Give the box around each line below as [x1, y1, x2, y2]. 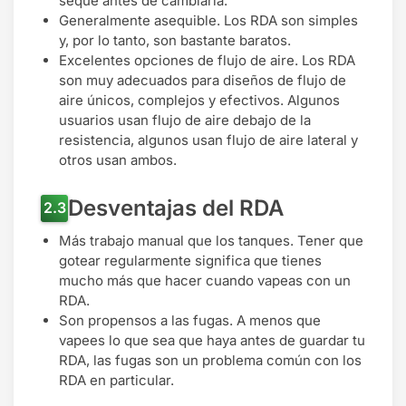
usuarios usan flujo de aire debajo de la [59, 111, 311, 129]
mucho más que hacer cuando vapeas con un [59, 271, 351, 289]
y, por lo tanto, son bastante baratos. [59, 31, 291, 49]
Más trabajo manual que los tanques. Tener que [59, 231, 363, 249]
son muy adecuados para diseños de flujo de [59, 71, 346, 89]
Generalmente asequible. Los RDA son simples [59, 11, 358, 29]
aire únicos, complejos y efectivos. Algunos [59, 91, 340, 109]
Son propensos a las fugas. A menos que [59, 311, 321, 329]
